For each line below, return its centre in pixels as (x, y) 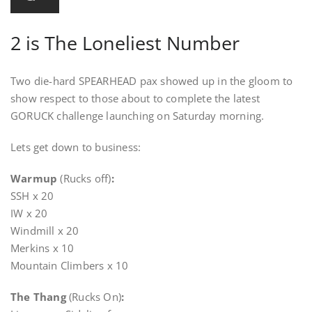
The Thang (38, 297)
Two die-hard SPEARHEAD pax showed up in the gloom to (152, 81)
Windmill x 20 (45, 231)
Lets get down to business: (76, 147)
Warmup (36, 178)
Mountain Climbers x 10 (70, 265)
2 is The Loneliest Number (125, 43)
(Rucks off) (86, 178)
